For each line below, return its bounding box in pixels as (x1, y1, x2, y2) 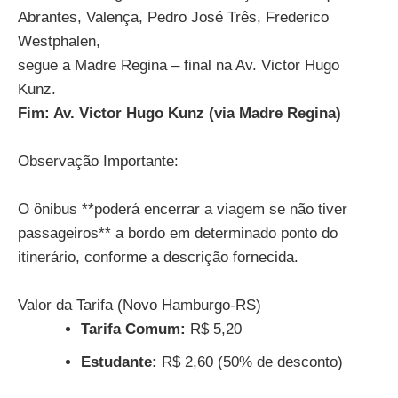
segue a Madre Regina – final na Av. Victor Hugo (18, 56, 339, 74)
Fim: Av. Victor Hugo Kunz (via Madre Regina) (18, 104, 341, 122)
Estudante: (81, 354, 157, 371)
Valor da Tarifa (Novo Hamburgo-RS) (18, 297, 261, 314)
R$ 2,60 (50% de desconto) (157, 354, 343, 371)
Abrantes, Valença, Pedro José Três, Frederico (18, 8, 329, 26)
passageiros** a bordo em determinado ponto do (18, 225, 338, 243)
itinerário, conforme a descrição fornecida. (18, 249, 298, 267)
